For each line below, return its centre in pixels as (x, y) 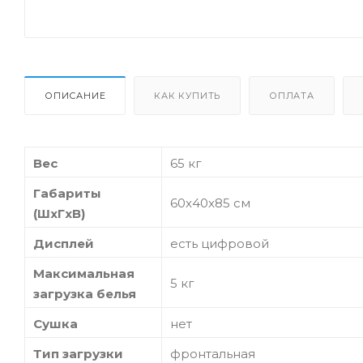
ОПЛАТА (292, 95)
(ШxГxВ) (59, 213)
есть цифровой (220, 243)
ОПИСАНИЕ (75, 95)
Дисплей (64, 243)
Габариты (67, 193)
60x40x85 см (210, 203)
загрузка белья (85, 293)
